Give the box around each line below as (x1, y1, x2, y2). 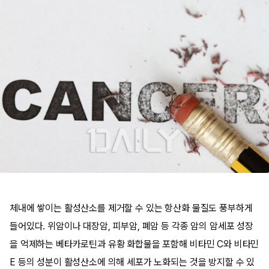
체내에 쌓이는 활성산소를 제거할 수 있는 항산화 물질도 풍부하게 (10, 202, 253, 214)
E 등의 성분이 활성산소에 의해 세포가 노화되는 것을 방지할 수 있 (10, 256, 255, 268)
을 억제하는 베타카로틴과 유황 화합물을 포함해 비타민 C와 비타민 (10, 238, 259, 250)
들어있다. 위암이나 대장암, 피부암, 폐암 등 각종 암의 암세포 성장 (10, 220, 253, 232)
